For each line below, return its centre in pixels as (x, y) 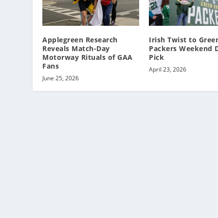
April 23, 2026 (168, 69)
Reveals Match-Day (76, 48)
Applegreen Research (80, 39)
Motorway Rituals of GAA (88, 57)
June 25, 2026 (61, 78)
